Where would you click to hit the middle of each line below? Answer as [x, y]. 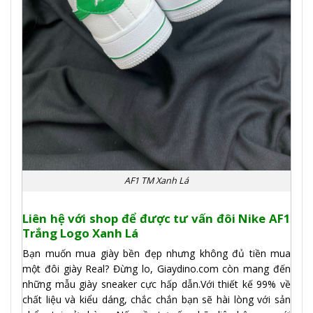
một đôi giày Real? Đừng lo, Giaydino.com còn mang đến [156, 269]
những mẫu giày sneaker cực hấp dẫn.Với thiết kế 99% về [156, 284]
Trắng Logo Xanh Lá [80, 233]
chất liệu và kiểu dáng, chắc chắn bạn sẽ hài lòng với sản [156, 300]
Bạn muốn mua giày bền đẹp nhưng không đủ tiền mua [156, 254]
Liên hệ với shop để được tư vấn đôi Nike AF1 [156, 218]
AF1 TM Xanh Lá [156, 180]
